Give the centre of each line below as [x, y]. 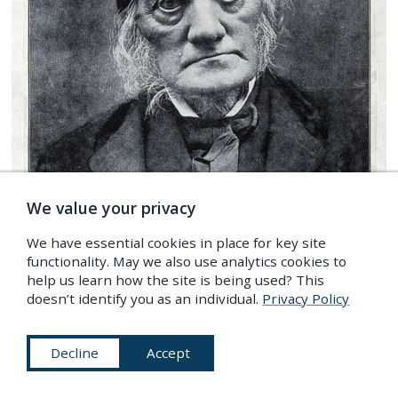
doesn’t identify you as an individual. [145, 299]
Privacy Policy [306, 299]
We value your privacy [112, 208]
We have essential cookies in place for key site [177, 243]
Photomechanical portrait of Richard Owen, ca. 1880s [199, 325]
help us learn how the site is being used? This [176, 280]
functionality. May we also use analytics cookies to [187, 262]
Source [206, 343]
